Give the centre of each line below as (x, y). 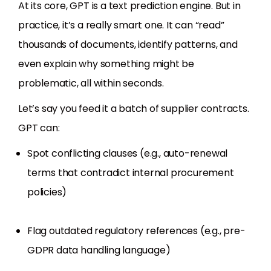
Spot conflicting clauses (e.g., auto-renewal (128, 154)
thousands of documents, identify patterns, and (128, 45)
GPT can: (39, 128)
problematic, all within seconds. (91, 83)
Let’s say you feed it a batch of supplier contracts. (134, 109)
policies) (47, 192)
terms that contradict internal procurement (131, 173)
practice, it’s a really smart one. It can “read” (121, 25)
